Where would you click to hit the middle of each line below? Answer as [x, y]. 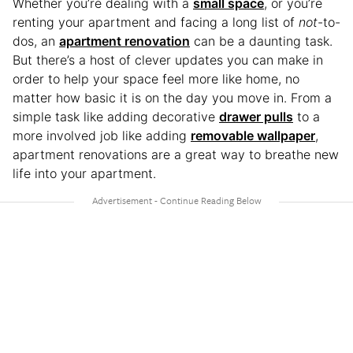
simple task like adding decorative [116, 117]
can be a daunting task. [261, 41]
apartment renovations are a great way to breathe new [176, 154]
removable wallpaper [253, 136]
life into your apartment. [86, 173]
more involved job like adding [102, 136]
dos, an [36, 41]
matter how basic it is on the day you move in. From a [172, 98]
